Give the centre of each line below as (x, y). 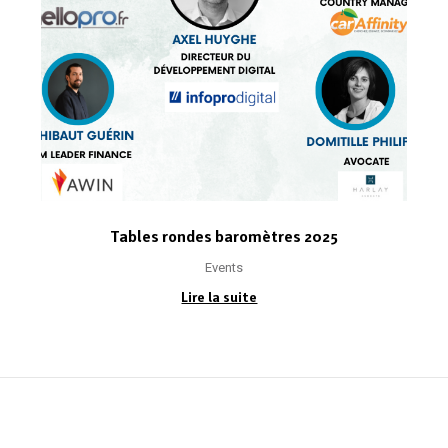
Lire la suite (219, 296)
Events (223, 267)
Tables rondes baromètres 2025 (223, 236)
